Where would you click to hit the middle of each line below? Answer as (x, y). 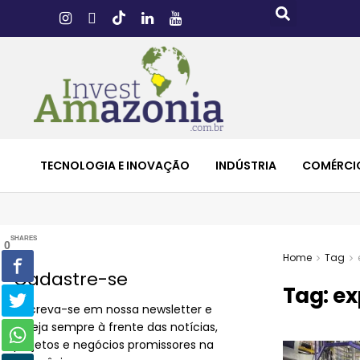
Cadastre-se (71, 279)
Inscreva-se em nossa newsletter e (113, 309)
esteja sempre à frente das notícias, (116, 327)
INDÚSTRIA (246, 165)
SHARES (24, 239)
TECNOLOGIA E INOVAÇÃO (115, 165)
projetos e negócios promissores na (114, 344)
